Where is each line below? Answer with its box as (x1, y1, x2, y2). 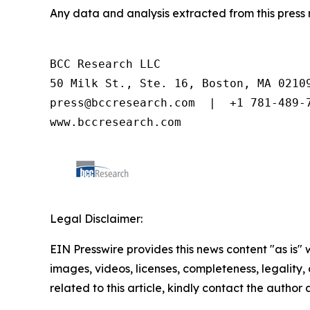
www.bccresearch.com (50, 115, 181, 129)
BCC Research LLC (50, 57, 161, 71)
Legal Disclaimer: (50, 211, 143, 226)
